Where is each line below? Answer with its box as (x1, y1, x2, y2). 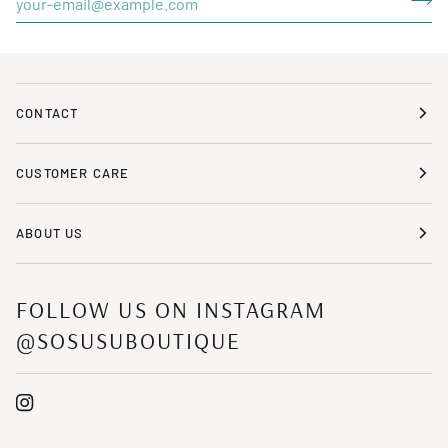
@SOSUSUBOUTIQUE (16, 325, 242, 355)
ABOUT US (16, 224, 84, 241)
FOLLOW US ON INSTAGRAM (16, 294, 327, 324)
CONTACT (16, 104, 79, 121)
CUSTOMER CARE (16, 164, 130, 181)
